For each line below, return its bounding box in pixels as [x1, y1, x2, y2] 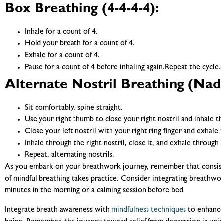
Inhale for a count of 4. [25, 28, 98, 37]
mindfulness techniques [111, 206, 186, 214]
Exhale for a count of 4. [25, 52, 100, 60]
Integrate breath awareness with [5, 206, 111, 214]
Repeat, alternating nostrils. [25, 151, 114, 160]
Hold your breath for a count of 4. [25, 40, 135, 48]
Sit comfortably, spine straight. [25, 104, 123, 112]
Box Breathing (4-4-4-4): [5, 3, 159, 17]
